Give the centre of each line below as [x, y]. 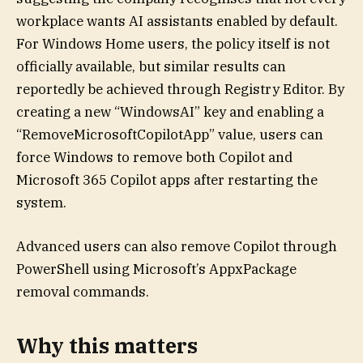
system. [41, 202]
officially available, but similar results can [151, 66]
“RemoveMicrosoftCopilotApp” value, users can [170, 134]
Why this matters [107, 346]
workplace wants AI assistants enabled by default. [177, 21]
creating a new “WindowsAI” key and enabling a [170, 111]
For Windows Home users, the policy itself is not [173, 43]
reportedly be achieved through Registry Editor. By [180, 89]
